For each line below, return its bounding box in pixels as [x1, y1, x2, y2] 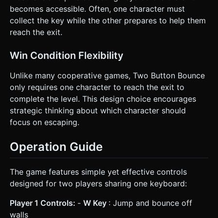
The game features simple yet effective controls [10, 166, 187, 177]
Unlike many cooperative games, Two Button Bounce [10, 70, 205, 80]
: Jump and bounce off [109, 198, 192, 208]
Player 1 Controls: [10, 198, 77, 208]
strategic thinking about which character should [10, 105, 186, 115]
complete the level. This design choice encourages [10, 93, 196, 104]
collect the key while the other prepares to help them [10, 15, 206, 25]
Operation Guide [10, 139, 103, 154]
